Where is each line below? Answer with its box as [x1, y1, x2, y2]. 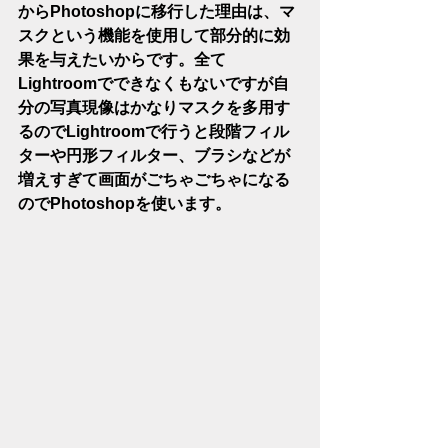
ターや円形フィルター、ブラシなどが [18, 147, 290, 164]
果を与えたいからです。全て [18, 51, 226, 68]
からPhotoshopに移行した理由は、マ [18, 3, 295, 20]
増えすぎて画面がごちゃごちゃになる [18, 171, 290, 188]
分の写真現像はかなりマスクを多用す [18, 99, 290, 116]
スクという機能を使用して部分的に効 [18, 27, 290, 44]
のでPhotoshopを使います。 [18, 195, 231, 212]
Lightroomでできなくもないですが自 [18, 75, 289, 92]
